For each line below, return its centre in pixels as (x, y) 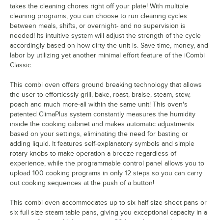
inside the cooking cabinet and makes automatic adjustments (102, 124)
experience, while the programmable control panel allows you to (107, 164)
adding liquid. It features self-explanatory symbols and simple (102, 144)
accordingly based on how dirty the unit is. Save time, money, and (109, 46)
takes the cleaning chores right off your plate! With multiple (99, 6)
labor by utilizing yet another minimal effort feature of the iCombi (107, 55)
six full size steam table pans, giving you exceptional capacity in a (109, 213)
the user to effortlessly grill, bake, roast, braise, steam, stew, (100, 95)
